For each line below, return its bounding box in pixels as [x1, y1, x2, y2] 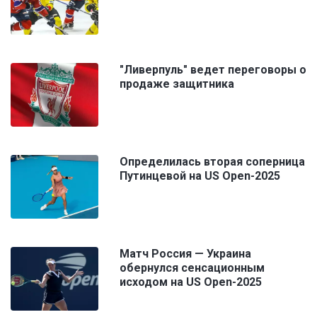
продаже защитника [120, 76, 234, 91]
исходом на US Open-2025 [120, 275, 262, 289]
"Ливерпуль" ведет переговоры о [120, 62, 306, 76]
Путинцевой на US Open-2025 [120, 168, 280, 183]
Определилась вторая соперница [120, 154, 305, 168]
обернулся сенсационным [120, 260, 265, 275]
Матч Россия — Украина [120, 246, 251, 260]
